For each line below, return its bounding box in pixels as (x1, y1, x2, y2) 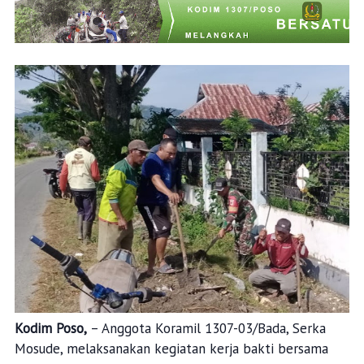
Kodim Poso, (14, 318, 87, 337)
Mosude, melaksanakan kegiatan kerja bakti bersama (14, 339, 328, 357)
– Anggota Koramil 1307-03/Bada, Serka (86, 318, 326, 337)
